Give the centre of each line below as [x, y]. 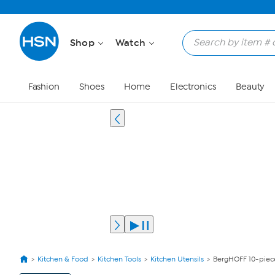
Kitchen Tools [119, 259]
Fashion [44, 87]
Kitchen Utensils [177, 259]
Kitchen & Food [63, 259]
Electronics [193, 87]
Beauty [250, 87]
